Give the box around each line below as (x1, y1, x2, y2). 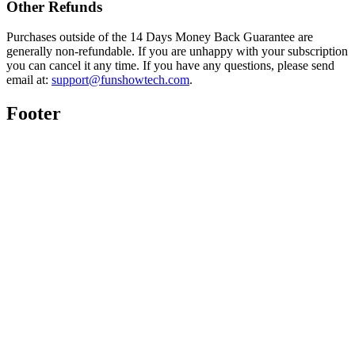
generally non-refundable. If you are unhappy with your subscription (6, 44, 348, 59)
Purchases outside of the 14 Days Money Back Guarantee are (6, 30, 313, 44)
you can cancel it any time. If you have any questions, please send (6, 59, 334, 73)
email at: (6, 73, 48, 87)
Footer (6, 103, 61, 124)
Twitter (6, 330, 42, 344)
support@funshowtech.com (52, 73, 189, 87)
